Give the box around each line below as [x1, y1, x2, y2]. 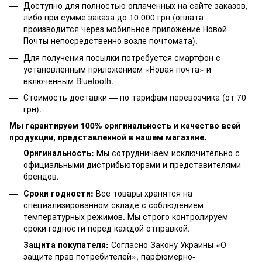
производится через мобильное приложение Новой [23, 23, 227, 35]
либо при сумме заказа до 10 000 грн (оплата [23, 11, 204, 23]
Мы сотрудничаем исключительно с [94, 147, 240, 159]
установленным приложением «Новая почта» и [23, 63, 211, 75]
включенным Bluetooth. [23, 74, 113, 87]
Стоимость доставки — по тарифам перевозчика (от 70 [23, 91, 246, 104]
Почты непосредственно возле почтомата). [23, 35, 198, 47]
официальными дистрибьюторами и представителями [23, 158, 241, 171]
